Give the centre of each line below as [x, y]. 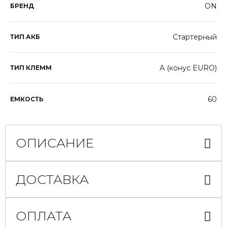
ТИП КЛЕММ [31, 68]
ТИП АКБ [25, 37]
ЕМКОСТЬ [27, 99]
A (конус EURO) [188, 68]
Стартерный [195, 37]
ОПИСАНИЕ [55, 143]
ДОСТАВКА [52, 180]
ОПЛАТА [44, 216]
